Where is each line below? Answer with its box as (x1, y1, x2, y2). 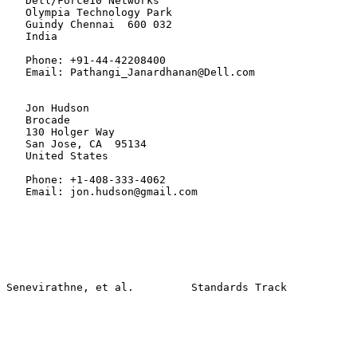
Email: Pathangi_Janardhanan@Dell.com (6, 66, 255, 78)
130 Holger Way (6, 126, 115, 138)
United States (6, 150, 108, 162)
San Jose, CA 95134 (6, 138, 147, 150)
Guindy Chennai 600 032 (6, 18, 172, 30)
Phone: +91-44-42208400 (6, 54, 166, 66)
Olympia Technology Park (6, 6, 172, 18)
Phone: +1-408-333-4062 (6, 174, 166, 186)
